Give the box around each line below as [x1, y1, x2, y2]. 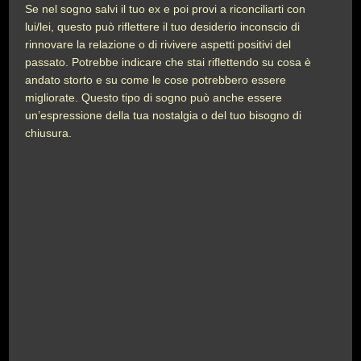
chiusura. [25, 127, 73, 139]
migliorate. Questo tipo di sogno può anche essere [25, 91, 283, 104]
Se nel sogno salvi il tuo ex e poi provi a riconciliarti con [25, 2, 306, 15]
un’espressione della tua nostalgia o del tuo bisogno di [25, 109, 302, 122]
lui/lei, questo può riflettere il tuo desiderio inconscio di [25, 20, 301, 33]
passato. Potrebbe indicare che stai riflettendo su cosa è [25, 56, 312, 68]
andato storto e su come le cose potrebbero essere [25, 73, 287, 86]
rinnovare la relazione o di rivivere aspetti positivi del [25, 38, 292, 51]
